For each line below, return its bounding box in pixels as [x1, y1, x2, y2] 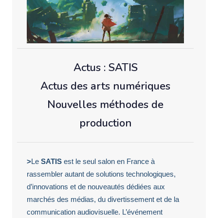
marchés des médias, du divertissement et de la [27, 195, 179, 203]
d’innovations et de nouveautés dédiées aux [27, 182, 165, 191]
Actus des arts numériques [40, 78, 170, 93]
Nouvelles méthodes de [47, 97, 163, 112]
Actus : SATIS [73, 60, 138, 75]
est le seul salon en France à [62, 157, 155, 165]
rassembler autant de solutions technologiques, [27, 169, 176, 178]
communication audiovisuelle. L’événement [27, 207, 163, 216]
